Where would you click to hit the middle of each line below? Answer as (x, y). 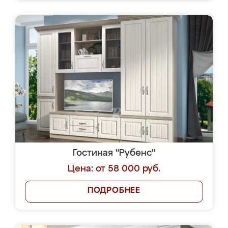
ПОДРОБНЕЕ (114, 191)
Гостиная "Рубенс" (114, 153)
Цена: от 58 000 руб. (114, 169)
